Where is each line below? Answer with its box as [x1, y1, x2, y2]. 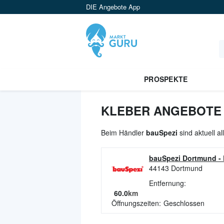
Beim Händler [101, 127, 146, 137]
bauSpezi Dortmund [149, 153, 216, 163]
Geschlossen [163, 198, 204, 208]
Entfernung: [149, 178, 186, 188]
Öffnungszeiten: [111, 198, 161, 208]
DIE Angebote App [86, 2, 140, 11]
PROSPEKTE [143, 74, 188, 84]
